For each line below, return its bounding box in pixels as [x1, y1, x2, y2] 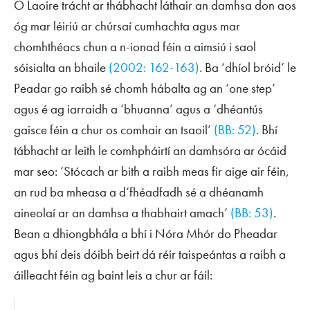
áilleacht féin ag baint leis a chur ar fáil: [14, 266, 212, 284]
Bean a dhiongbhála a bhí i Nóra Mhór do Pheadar [14, 225, 277, 243]
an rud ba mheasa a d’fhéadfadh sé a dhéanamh [14, 183, 264, 201]
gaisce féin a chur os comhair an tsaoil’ [14, 121, 214, 139]
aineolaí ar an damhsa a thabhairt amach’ [14, 204, 230, 222]
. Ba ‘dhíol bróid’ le [199, 59, 296, 77]
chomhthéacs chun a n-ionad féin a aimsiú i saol [14, 38, 256, 56]
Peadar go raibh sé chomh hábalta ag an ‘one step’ [14, 80, 275, 98]
